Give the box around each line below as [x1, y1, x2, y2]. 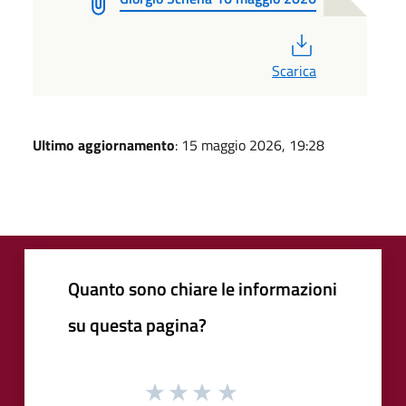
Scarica [271, 59, 316, 82]
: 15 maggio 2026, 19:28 [175, 133, 324, 156]
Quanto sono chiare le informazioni [68, 274, 337, 303]
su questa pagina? [68, 310, 207, 339]
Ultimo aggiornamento [33, 133, 175, 156]
